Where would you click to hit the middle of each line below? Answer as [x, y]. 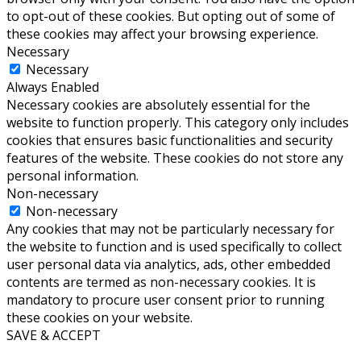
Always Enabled [53, 87]
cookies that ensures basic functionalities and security [170, 141]
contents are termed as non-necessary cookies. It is [161, 282]
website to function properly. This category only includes [178, 123]
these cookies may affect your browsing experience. [162, 34]
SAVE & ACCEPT [54, 336]
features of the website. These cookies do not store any [175, 158]
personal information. [73, 176]
